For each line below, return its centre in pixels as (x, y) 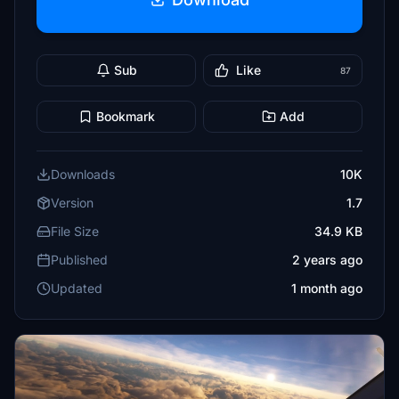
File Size (75, 231)
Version (72, 203)
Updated (77, 288)
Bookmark (125, 116)
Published (79, 260)
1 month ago (327, 288)
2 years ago (327, 260)
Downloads (83, 174)
